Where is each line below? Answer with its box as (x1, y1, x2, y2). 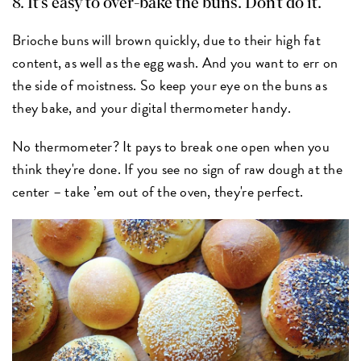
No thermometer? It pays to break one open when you (12, 135, 330, 157)
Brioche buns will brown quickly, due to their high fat (12, 28, 321, 51)
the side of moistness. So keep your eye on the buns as (12, 73, 327, 96)
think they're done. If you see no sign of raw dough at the (12, 157, 342, 180)
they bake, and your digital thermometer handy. (12, 96, 291, 118)
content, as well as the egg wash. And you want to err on (12, 51, 338, 73)
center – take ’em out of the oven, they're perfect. (12, 180, 304, 202)
